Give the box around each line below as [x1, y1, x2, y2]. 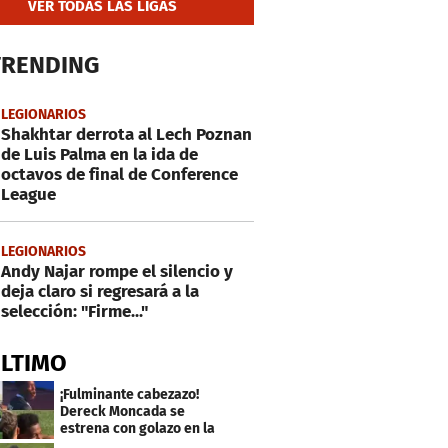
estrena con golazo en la [60, 419, 216, 437]
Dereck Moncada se [60, 402, 186, 420]
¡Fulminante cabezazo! [60, 385, 200, 403]
